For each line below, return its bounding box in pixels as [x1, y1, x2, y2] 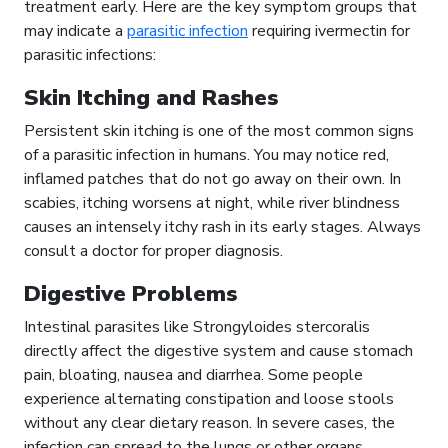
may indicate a [24, 20, 127, 43]
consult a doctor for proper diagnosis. [24, 240, 283, 263]
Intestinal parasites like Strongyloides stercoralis [24, 316, 370, 339]
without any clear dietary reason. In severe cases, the [24, 412, 395, 435]
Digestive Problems [24, 279, 237, 310]
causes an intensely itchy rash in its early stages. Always [24, 216, 421, 239]
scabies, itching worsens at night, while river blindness [24, 192, 400, 215]
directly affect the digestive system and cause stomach [24, 340, 413, 363]
